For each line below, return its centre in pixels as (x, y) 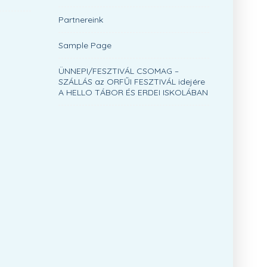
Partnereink (81, 20)
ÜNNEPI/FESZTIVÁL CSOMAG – (119, 71)
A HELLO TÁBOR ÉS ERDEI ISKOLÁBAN (133, 92)
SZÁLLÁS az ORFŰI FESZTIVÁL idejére (132, 82)
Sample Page (85, 45)
